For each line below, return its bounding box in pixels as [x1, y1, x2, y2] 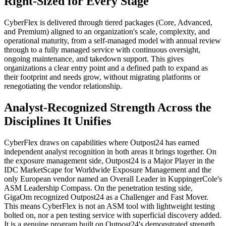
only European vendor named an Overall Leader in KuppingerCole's [4, 175, 222, 184]
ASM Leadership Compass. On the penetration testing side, [4, 184, 193, 193]
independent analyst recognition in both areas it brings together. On [4, 147, 216, 156]
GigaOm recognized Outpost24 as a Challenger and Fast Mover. [4, 193, 208, 202]
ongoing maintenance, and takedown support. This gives [4, 54, 184, 64]
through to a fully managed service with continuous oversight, [4, 45, 200, 54]
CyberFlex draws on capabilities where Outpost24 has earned [4, 138, 199, 147]
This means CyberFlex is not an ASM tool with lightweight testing [4, 202, 215, 211]
